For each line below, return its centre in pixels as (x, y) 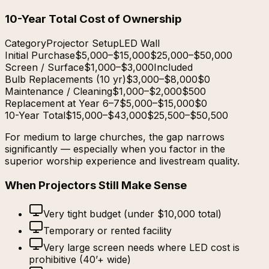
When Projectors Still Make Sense (96, 185)
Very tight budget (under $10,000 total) (132, 214)
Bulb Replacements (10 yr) (65, 79)
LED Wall (139, 43)
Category (26, 43)
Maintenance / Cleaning (59, 91)
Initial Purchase (40, 55)
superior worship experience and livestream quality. (122, 161)
